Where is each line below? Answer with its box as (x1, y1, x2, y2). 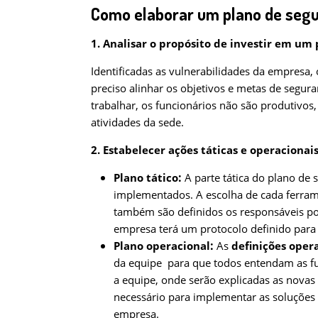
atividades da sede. (91, 114, 187, 129)
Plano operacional (114, 238, 210, 253)
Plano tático (114, 170, 178, 185)
